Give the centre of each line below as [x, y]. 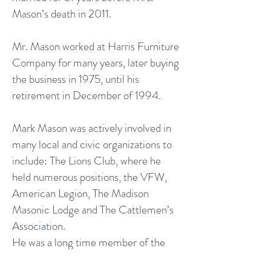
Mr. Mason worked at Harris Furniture [96, 46]
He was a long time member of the [89, 242]
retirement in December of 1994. [87, 95]
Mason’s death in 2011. [62, 14]
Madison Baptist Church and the [83, 259]
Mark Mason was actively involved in [92, 128]
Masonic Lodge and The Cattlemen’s [93, 210]
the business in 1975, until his [76, 79]
